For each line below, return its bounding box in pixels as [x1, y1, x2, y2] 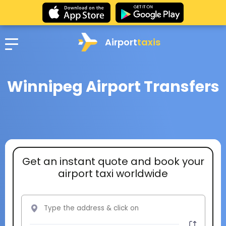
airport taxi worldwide [58, 166, 168, 181]
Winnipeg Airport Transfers [7, 76, 219, 97]
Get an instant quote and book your [22, 154, 204, 168]
